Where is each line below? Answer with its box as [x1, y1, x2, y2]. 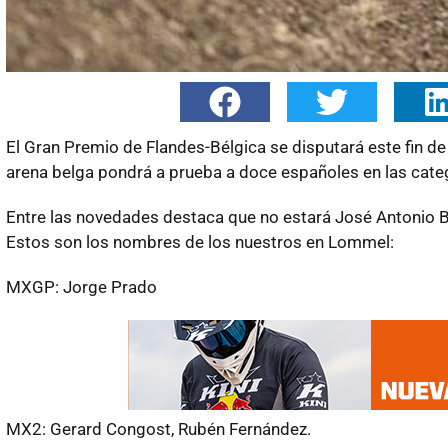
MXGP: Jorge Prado [5, 276, 157, 297]
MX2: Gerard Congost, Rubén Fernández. [5, 418, 311, 439]
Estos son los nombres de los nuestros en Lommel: [5, 231, 394, 252]
